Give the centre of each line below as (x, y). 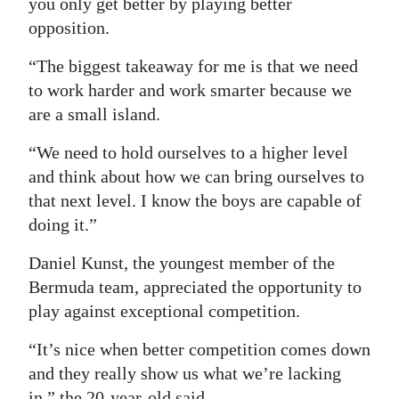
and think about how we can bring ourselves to (196, 176)
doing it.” (63, 224)
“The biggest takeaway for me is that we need (193, 65)
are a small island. (94, 114)
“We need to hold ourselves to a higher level (188, 152)
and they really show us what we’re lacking (185, 373)
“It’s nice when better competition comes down (199, 349)
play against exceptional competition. (164, 310)
